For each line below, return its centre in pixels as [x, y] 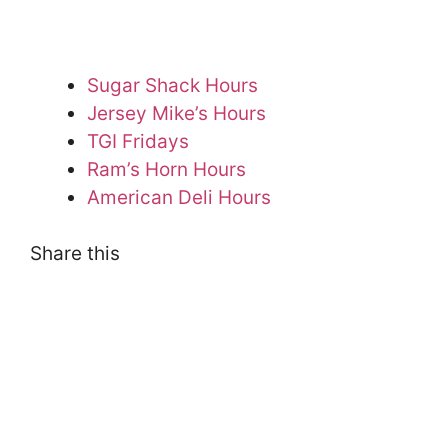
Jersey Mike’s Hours [176, 113]
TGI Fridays [138, 141]
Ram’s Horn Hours [166, 169]
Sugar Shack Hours [172, 85]
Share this [75, 254]
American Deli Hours [179, 197]
